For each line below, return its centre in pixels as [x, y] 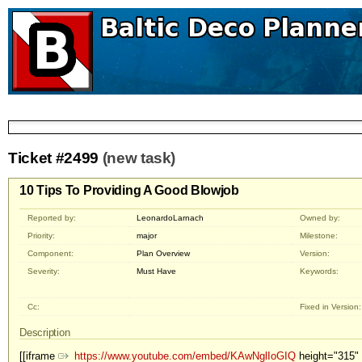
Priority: [42, 236]
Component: [51, 254]
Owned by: [320, 218]
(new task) [139, 158]
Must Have [157, 271]
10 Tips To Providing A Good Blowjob [129, 191]
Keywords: [320, 271]
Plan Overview [164, 254]
